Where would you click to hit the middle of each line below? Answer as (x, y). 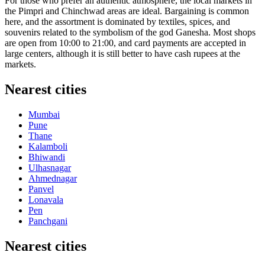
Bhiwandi (47, 157)
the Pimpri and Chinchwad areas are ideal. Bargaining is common (127, 11)
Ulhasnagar (50, 168)
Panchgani (48, 221)
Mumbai (44, 115)
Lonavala (46, 200)
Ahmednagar (53, 179)
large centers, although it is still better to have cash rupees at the (122, 54)
